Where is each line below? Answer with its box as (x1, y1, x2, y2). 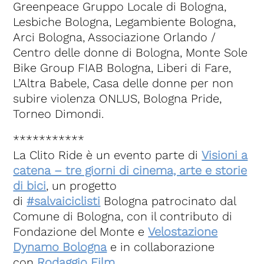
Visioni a (202, 148, 248, 163)
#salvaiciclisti (27, 194, 101, 209)
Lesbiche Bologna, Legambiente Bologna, (13, 15, 236, 29)
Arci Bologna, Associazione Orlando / (13, 30, 216, 45)
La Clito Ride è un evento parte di (13, 148, 199, 163)
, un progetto (46, 179, 117, 193)
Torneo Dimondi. (13, 107, 104, 121)
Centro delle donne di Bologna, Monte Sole (13, 45, 248, 60)
